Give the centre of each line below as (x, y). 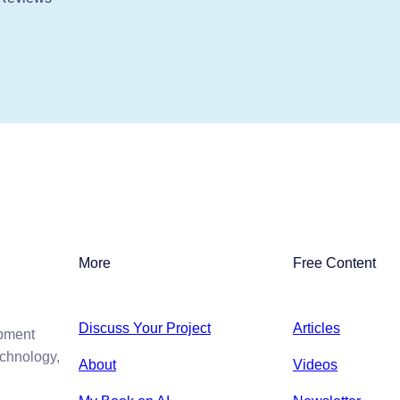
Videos (315, 365)
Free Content (334, 263)
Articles (317, 328)
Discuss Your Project (145, 328)
